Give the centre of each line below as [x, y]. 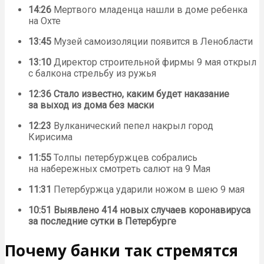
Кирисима [50, 137]
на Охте [44, 21]
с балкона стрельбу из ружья [92, 73]
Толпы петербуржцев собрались [124, 157]
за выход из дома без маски [91, 105]
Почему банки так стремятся [121, 250]
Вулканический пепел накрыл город [132, 126]
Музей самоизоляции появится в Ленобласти [152, 41]
